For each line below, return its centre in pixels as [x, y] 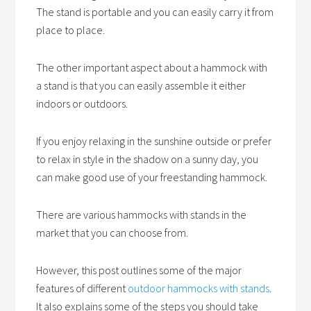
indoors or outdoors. [82, 104]
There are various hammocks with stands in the [142, 215]
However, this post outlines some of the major [139, 270]
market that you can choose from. [112, 233]
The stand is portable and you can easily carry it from [155, 12]
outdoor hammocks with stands [199, 288]
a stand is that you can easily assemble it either [141, 86]
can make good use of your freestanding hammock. [152, 177]
